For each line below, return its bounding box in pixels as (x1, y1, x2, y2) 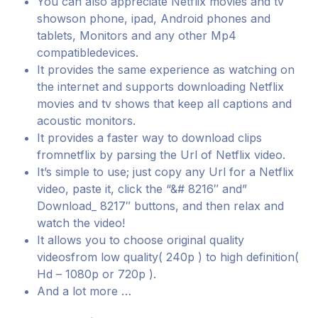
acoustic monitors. (37, 114, 136, 128)
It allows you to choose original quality (37, 233, 245, 247)
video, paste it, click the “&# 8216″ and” (37, 182, 248, 196)
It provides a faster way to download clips (37, 131, 263, 145)
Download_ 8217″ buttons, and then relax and (37, 199, 285, 213)
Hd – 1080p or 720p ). (37, 267, 157, 281)
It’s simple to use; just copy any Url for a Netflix (37, 165, 295, 179)
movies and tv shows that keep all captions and (37, 97, 292, 111)
